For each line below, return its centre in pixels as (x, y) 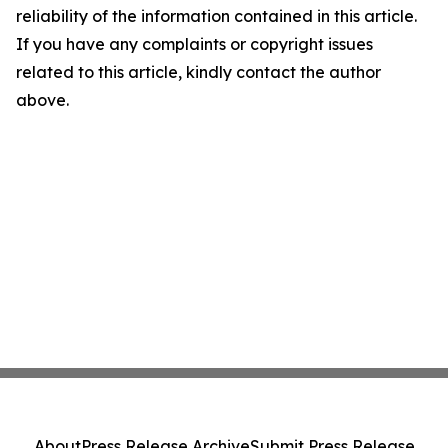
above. (42, 100)
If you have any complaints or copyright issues (194, 44)
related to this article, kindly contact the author (198, 72)
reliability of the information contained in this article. (216, 16)
